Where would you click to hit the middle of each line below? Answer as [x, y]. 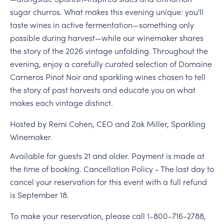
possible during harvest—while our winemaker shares [106, 38]
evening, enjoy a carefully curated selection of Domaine [111, 64]
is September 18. [39, 194]
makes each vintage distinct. [61, 103]
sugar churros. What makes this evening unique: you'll [106, 12]
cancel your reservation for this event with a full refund [108, 181]
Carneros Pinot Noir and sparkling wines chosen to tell [107, 77]
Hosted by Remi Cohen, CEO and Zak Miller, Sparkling [107, 124]
